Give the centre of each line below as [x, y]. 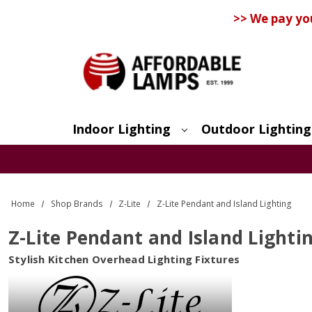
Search [109, 151]
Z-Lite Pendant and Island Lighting [224, 203]
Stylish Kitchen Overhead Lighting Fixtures [124, 259]
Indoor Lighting [121, 128]
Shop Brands [77, 203]
